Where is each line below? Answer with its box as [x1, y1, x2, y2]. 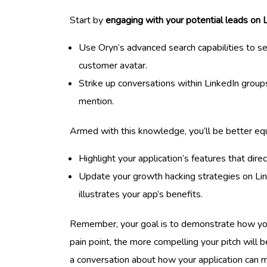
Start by [70, 13, 105, 27]
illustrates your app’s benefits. [79, 187, 203, 201]
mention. [79, 94, 114, 108]
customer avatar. [79, 58, 147, 72]
